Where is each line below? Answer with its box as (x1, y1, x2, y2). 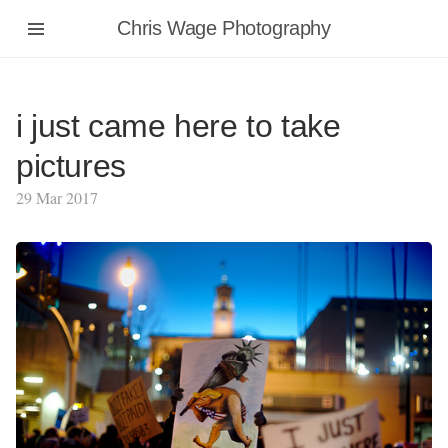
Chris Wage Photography (117, 17, 331, 39)
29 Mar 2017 (16, 187, 98, 208)
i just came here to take (16, 108, 341, 144)
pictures (16, 148, 126, 184)
